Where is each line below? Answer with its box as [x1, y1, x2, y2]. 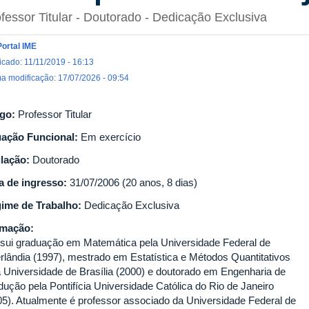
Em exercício [81, 131, 141, 143]
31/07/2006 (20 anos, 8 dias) [70, 177, 197, 189]
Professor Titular [18, 108, 92, 121]
